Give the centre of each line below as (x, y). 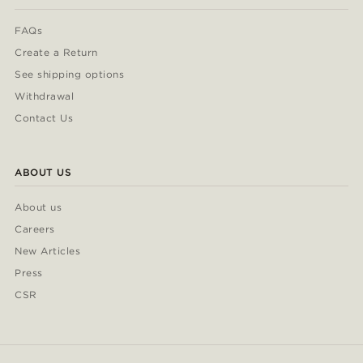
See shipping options (69, 75)
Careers (35, 229)
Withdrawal (44, 96)
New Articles (48, 251)
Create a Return (56, 53)
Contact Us (44, 118)
